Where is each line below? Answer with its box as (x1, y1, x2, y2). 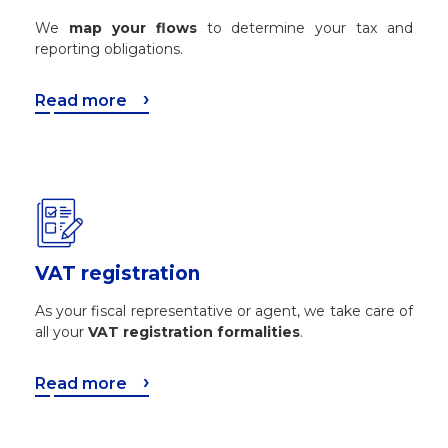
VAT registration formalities (88, 323, 300, 342)
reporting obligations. (35, 39, 183, 58)
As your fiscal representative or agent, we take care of (35, 302, 413, 321)
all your (35, 323, 88, 342)
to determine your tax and (196, 18, 413, 37)
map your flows (68, 18, 197, 37)
